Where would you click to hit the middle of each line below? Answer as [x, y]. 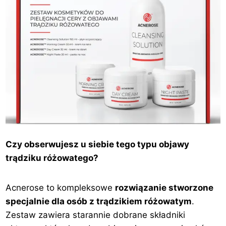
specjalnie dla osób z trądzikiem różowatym [99, 202]
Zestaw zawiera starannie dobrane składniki [96, 215]
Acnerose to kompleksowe [61, 188]
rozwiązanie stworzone [164, 188]
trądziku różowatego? [52, 158]
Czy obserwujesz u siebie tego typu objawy [98, 145]
